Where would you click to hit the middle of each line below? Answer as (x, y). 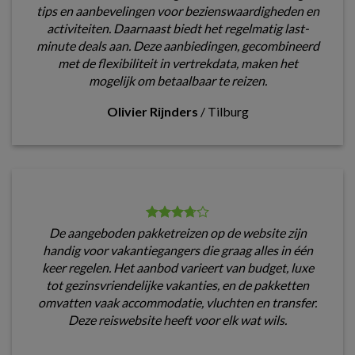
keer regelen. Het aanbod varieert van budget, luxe (177, 268)
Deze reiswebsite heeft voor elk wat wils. (177, 320)
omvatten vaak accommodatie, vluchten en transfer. (177, 303)
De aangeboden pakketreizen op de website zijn (177, 233)
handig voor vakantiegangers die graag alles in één (177, 250)
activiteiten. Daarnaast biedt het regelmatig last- (177, 29)
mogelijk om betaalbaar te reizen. (177, 81)
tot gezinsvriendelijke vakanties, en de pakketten (177, 285)
